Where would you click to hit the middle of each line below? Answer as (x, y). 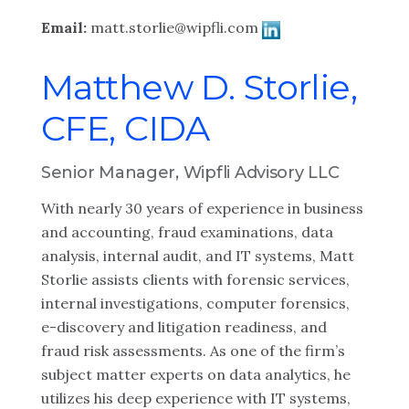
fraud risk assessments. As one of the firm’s (193, 351)
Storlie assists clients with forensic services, (195, 279)
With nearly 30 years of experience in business (202, 208)
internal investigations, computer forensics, (195, 303)
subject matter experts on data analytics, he (196, 374)
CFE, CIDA (126, 128)
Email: (66, 27)
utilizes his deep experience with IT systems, (196, 398)
